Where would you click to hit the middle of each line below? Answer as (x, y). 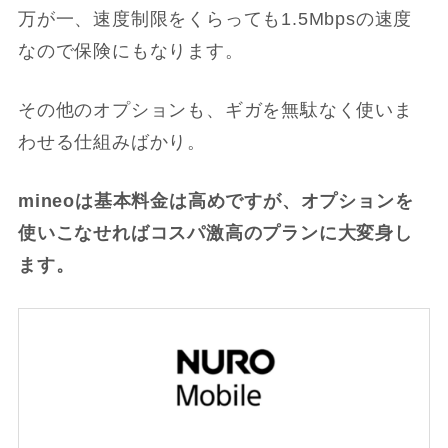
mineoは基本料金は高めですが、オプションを (215, 201)
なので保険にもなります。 (130, 51)
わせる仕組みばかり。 (111, 142)
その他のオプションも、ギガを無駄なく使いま (215, 110)
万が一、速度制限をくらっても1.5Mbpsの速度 (215, 19)
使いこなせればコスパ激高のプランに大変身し (215, 233)
